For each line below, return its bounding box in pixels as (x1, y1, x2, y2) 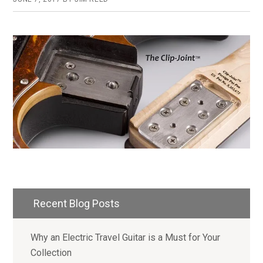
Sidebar (12, 209, 75, 230)
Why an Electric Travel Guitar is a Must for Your (31, 232, 221, 244)
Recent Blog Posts (33, 197, 120, 210)
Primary (12, 188, 76, 209)
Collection (31, 247, 72, 259)
